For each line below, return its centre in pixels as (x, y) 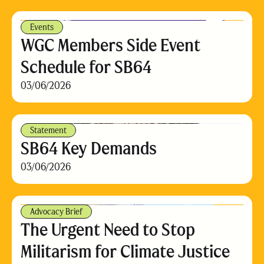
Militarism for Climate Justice (125, 251)
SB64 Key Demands (89, 148)
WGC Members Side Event (110, 45)
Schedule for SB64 (86, 67)
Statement (48, 130)
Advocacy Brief (56, 212)
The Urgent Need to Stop (108, 230)
